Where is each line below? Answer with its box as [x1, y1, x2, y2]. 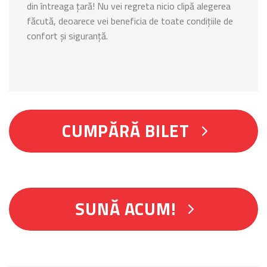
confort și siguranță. [27, 29, 108, 44]
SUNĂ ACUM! [75, 195, 176, 222]
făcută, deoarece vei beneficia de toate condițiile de [27, 14, 233, 29]
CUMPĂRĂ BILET [61, 117, 190, 144]
